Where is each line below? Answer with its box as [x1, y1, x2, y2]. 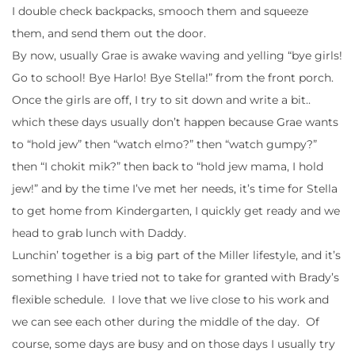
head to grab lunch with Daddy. [12, 225, 186, 240]
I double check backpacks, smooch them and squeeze [12, 3, 308, 18]
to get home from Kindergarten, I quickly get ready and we [12, 203, 340, 218]
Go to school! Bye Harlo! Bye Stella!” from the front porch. [12, 70, 334, 85]
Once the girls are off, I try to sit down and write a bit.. [12, 92, 311, 107]
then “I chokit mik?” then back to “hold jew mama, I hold [12, 158, 323, 174]
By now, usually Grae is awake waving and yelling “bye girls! [12, 48, 342, 63]
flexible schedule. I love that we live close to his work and [12, 292, 329, 307]
